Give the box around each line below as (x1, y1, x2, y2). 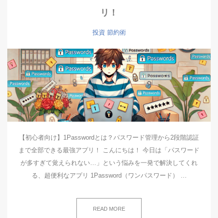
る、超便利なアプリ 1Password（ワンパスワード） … (31, 172, 187, 179)
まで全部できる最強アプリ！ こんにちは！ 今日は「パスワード (18, 146, 200, 154)
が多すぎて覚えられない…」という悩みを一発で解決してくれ (20, 159, 198, 166)
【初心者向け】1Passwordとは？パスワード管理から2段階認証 (19, 134, 199, 141)
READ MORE (93, 206, 125, 212)
